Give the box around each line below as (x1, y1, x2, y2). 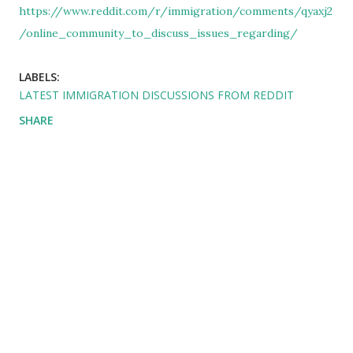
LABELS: (19, 69, 60, 85)
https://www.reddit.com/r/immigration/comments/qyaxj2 (19, 4, 333, 19)
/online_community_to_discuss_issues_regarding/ (19, 26, 298, 41)
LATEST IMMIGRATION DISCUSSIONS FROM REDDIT (19, 87, 294, 103)
